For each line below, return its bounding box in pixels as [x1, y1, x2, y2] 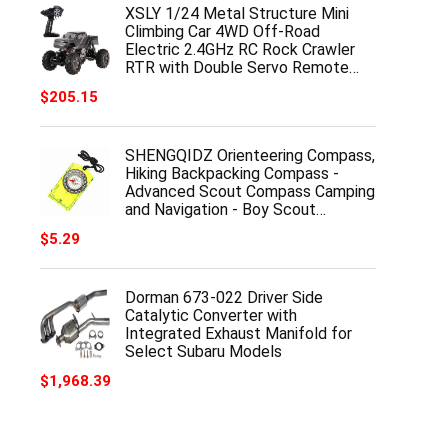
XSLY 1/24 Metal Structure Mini [125, 4, 349, 23]
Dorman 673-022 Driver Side [125, 288, 323, 307]
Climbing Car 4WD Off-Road [125, 22, 320, 41]
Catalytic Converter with [125, 306, 297, 325]
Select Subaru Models [125, 342, 282, 361]
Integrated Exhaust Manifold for [125, 324, 352, 343]
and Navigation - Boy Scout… [125, 200, 326, 219]
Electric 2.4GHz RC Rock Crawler [125, 40, 355, 59]
